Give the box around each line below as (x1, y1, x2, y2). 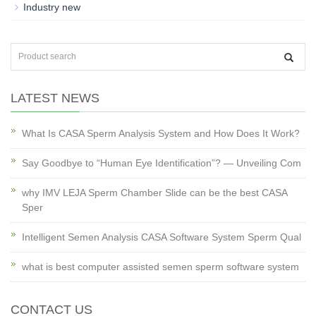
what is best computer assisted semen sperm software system (22, 261, 299, 272)
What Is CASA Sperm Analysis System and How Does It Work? (22, 128, 300, 139)
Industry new (23, 1, 80, 13)
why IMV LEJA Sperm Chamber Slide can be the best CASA (22, 187, 287, 198)
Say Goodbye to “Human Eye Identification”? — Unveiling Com (22, 157, 301, 169)
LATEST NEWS (11, 91, 99, 105)
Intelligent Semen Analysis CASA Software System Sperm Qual (22, 231, 301, 243)
